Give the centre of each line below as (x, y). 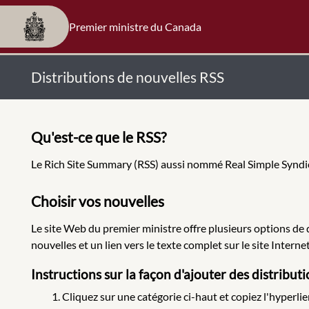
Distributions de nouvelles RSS (128, 77)
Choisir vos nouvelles (98, 201)
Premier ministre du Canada (135, 26)
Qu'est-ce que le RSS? (99, 137)
